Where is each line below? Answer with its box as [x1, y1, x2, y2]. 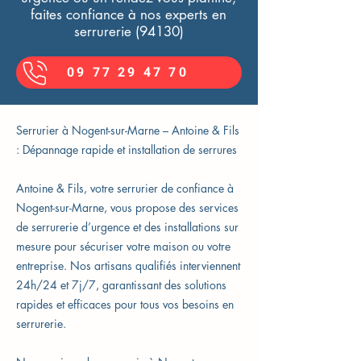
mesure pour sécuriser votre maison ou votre [16, 239, 230, 254]
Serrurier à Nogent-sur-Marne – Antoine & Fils [16, 122, 239, 138]
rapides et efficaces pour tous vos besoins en [16, 297, 234, 312]
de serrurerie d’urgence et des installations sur [16, 219, 239, 234]
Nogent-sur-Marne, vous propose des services [16, 200, 239, 215]
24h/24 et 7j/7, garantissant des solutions [16, 277, 226, 293]
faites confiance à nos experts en [31, 6, 226, 23]
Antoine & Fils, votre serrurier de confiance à [16, 180, 234, 196]
